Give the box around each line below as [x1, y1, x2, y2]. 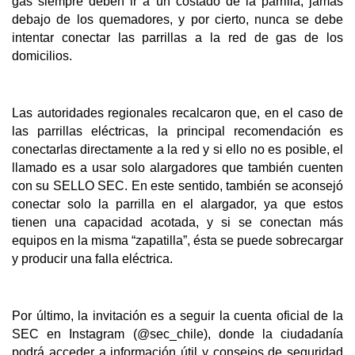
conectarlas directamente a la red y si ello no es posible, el [12, 143, 343, 157]
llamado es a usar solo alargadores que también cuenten [12, 161, 343, 175]
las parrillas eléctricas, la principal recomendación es [12, 124, 343, 139]
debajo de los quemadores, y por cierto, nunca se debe [12, 13, 343, 27]
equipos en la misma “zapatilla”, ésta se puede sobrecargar [12, 234, 343, 248]
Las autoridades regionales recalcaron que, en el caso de [12, 106, 343, 120]
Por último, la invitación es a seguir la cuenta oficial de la [12, 308, 343, 323]
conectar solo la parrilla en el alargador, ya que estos [12, 197, 343, 212]
